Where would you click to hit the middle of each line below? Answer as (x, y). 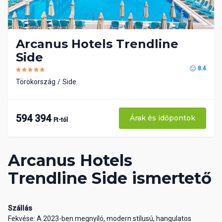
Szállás (20, 208)
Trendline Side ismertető (110, 178)
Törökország (36, 82)
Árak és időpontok (163, 118)
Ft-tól (61, 120)
